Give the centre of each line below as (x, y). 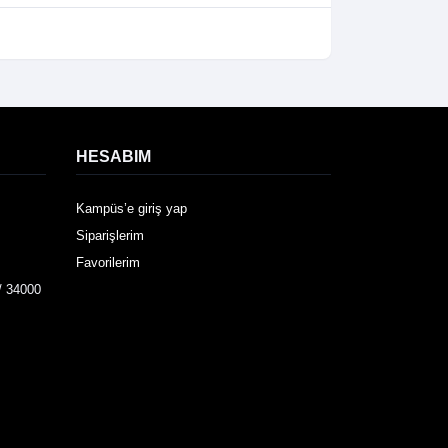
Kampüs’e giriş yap (131, 209)
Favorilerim (108, 263)
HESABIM (113, 157)
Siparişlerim (110, 236)
